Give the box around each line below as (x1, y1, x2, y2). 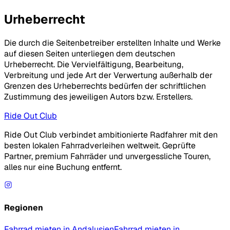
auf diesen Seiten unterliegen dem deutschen (4, 48, 175, 59)
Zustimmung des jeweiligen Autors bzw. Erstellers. (4, 91, 193, 102)
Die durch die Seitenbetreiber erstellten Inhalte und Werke (4, 37, 221, 48)
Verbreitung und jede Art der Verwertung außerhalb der (4, 69, 213, 81)
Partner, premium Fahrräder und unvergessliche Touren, (4, 150, 210, 162)
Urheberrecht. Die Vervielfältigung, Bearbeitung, (4, 59, 183, 70)
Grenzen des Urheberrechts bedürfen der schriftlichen (4, 80, 206, 91)
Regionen (4, 202, 43, 214)
